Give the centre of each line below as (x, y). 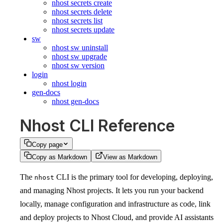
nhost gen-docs (75, 101)
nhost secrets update (83, 30)
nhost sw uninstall (80, 48)
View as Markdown (130, 157)
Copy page (47, 145)
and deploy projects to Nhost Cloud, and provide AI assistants (117, 218)
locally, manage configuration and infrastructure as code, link (115, 204)
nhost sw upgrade (79, 56)
